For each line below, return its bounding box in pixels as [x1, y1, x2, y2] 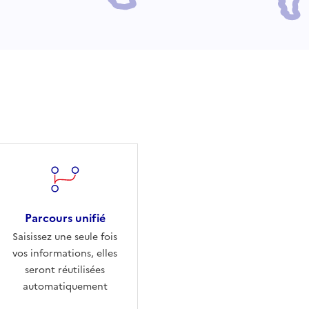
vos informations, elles [12, 246, 117, 261]
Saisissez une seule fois [12, 229, 117, 244]
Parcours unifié [24, 209, 106, 226]
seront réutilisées [25, 262, 105, 277]
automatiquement [22, 279, 108, 294]
